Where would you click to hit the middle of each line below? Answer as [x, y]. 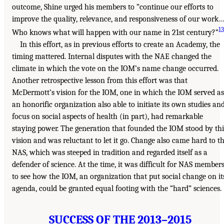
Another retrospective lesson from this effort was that [100, 81]
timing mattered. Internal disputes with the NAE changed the [112, 57]
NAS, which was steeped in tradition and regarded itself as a [110, 153]
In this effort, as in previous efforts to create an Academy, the [120, 45]
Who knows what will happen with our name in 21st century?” [115, 33]
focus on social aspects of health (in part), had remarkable [107, 117]
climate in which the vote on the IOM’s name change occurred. [115, 69]
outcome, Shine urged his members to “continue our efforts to [113, 7]
